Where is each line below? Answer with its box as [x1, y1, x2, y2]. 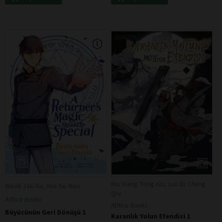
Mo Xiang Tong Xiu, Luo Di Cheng [111, 179, 206, 188]
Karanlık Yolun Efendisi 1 [111, 211, 190, 221]
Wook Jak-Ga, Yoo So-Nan [5, 181, 80, 190]
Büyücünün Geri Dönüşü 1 [5, 208, 86, 217]
